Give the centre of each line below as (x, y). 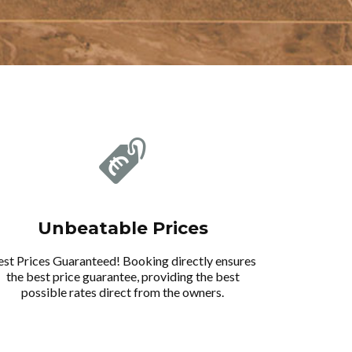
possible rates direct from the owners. (123, 291)
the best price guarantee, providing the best (123, 276)
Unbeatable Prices (123, 228)
